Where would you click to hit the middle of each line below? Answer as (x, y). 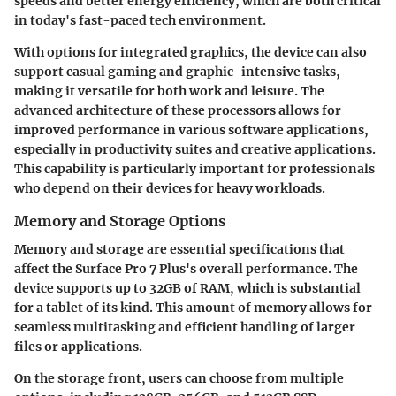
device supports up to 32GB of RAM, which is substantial (187, 289)
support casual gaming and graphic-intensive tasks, (177, 72)
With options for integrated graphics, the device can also (190, 53)
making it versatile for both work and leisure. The (169, 91)
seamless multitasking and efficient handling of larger (185, 327)
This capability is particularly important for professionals (194, 169)
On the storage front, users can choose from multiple (179, 379)
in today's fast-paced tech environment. (140, 21)
